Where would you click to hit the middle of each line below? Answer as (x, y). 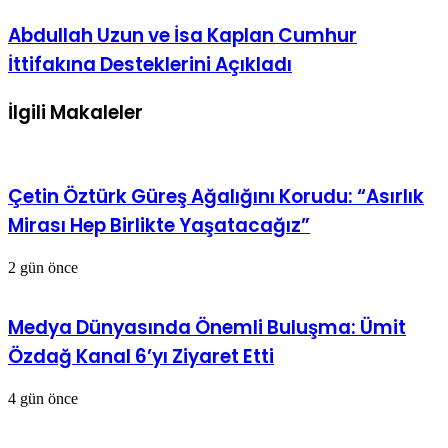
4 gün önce (43, 399)
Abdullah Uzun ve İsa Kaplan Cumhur (182, 35)
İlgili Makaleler (75, 112)
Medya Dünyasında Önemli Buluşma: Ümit (207, 328)
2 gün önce (43, 267)
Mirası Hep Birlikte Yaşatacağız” (159, 225)
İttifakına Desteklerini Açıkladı (150, 64)
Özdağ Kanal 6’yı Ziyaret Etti (141, 357)
